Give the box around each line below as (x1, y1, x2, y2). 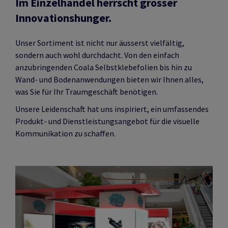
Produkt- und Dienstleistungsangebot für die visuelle (15, 116, 199, 127)
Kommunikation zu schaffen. (15, 128, 116, 139)
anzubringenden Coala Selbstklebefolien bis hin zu (15, 62, 192, 73)
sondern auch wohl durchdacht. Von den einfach (15, 50, 179, 61)
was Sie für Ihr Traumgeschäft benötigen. (15, 87, 158, 97)
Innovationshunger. (15, 11, 111, 25)
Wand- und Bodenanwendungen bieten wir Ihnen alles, (15, 74, 204, 85)
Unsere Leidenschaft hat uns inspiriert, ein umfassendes (15, 104, 209, 115)
